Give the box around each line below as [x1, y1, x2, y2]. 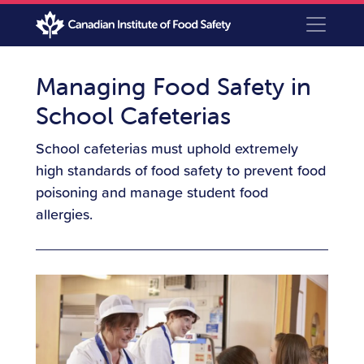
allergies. [36, 203, 93, 224]
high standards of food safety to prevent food [36, 159, 326, 180]
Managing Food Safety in [36, 71, 311, 102]
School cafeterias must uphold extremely [36, 137, 298, 158]
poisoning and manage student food [36, 181, 268, 202]
